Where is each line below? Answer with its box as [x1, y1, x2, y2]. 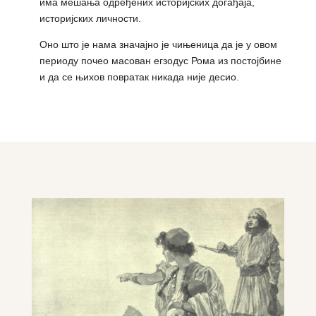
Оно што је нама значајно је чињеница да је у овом [39, 39, 277, 51]
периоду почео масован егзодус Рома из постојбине [39, 55, 281, 67]
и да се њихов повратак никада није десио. [39, 71, 239, 83]
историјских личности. [39, 13, 141, 25]
